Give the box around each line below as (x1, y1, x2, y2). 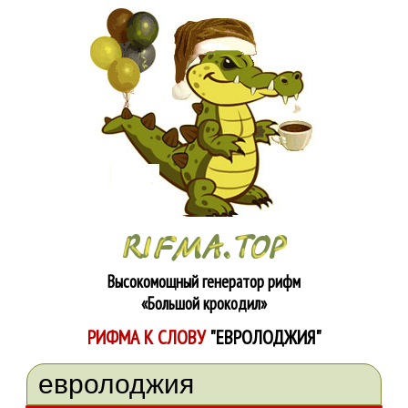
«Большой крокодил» (141, 292, 267, 314)
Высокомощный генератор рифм (107, 270, 301, 292)
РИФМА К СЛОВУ (87, 324, 209, 350)
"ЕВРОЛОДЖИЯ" (209, 324, 321, 350)
